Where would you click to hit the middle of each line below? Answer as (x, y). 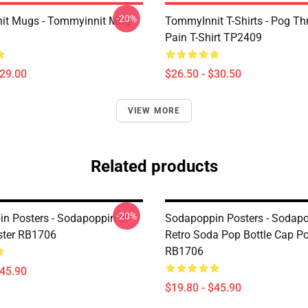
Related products (154, 166)
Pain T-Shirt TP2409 (213, 37)
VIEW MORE (154, 111)
